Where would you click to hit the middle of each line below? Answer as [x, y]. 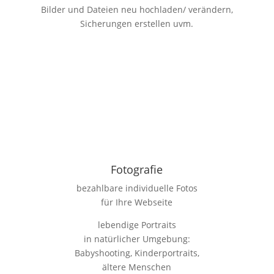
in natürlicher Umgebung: [137, 239]
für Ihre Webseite [137, 202]
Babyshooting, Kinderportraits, [137, 253]
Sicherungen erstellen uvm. [137, 23]
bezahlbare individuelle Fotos [137, 188]
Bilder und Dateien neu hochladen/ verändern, [137, 9]
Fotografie [137, 169]
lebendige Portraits [137, 224]
